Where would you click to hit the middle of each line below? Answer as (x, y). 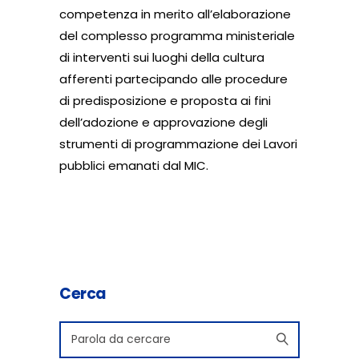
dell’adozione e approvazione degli (163, 122)
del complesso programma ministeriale (177, 35)
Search (79, 331)
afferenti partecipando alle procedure (173, 79)
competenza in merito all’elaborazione (175, 14)
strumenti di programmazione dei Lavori (178, 143)
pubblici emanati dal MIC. (134, 165)
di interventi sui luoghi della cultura (162, 57)
